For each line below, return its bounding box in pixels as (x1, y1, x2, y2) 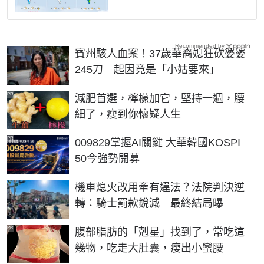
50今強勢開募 (75, 153, 140, 165)
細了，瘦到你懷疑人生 (75, 108, 181, 120)
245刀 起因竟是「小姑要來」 (75, 64, 220, 76)
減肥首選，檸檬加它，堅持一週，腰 (75, 92, 245, 104)
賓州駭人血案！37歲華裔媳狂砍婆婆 (75, 48, 246, 60)
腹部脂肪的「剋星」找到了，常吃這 (75, 226, 245, 238)
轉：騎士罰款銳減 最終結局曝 (75, 197, 223, 209)
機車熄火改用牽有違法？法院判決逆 (75, 181, 245, 193)
